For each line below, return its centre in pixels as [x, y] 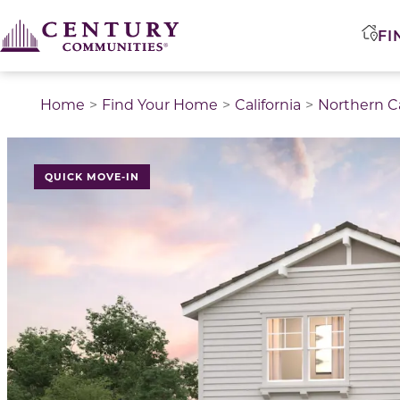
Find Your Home [160, 104]
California [268, 104]
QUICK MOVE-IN [92, 176]
